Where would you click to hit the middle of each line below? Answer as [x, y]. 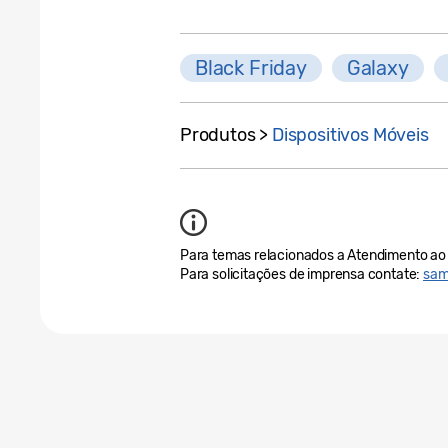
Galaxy [377, 67]
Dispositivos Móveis [350, 134]
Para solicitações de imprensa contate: [301, 274]
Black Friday [251, 67]
